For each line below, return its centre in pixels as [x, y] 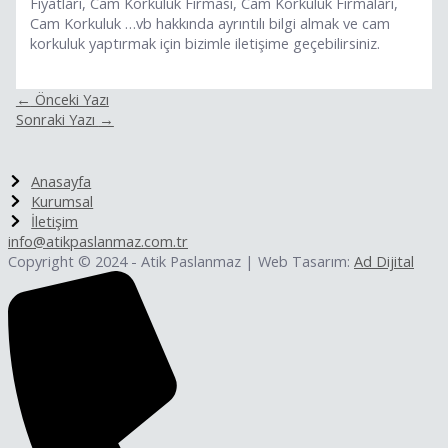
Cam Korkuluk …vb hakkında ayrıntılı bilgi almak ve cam [210, 22]
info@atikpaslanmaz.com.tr [98, 240]
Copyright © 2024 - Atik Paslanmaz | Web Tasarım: [181, 260]
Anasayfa [61, 180]
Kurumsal [62, 200]
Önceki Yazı [69, 99]
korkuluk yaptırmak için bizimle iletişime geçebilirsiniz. [205, 42]
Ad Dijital [384, 260]
